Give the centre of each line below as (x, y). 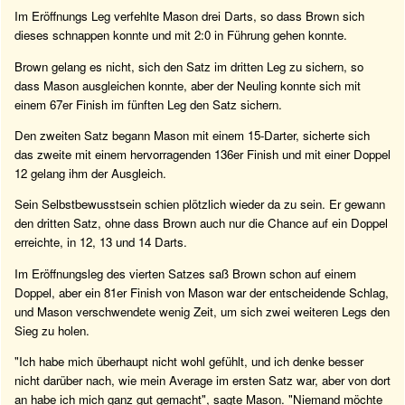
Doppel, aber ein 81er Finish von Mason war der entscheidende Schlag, (202, 292)
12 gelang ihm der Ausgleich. (90, 173)
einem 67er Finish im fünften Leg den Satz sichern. (148, 104)
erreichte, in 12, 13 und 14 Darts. (101, 242)
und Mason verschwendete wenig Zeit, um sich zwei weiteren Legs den (202, 311)
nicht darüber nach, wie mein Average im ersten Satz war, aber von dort (202, 380)
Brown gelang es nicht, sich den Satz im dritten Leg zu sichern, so (189, 66)
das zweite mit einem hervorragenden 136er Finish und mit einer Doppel (202, 154)
